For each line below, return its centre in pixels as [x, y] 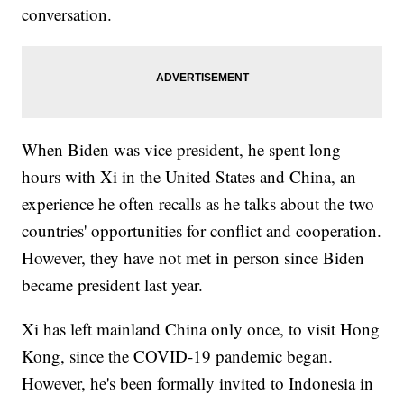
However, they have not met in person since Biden [193, 258]
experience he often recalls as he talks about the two [198, 204]
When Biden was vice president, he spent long [182, 150]
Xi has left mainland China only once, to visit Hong [201, 329]
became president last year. [113, 285]
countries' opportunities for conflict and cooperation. [202, 231]
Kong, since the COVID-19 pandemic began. [178, 356]
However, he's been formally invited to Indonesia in [198, 383]
